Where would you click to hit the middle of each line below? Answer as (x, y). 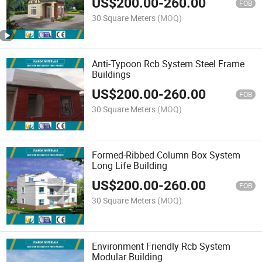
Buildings (111, 74)
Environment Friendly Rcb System (161, 247)
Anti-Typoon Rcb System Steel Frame (168, 63)
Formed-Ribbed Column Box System (166, 155)
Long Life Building (130, 166)
